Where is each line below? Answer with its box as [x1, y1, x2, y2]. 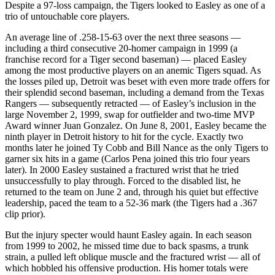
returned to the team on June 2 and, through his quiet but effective [5, 186, 258, 197]
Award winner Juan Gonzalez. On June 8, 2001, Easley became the [5, 120, 266, 131]
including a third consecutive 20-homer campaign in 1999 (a [5, 42, 238, 53]
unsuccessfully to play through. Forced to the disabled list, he [5, 175, 241, 186]
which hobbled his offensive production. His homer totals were [5, 262, 248, 273]
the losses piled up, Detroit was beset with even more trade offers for [5, 76, 269, 87]
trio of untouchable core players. [5, 10, 130, 21]
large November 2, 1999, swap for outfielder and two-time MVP [5, 109, 254, 120]
